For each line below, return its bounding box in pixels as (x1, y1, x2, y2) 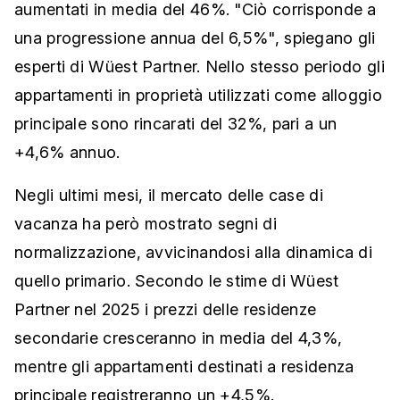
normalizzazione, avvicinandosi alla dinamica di (14, 243, 373, 262)
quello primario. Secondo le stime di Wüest (14, 271, 339, 290)
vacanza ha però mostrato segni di (14, 214, 277, 233)
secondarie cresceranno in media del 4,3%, (14, 329, 343, 347)
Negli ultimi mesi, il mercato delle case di (14, 186, 323, 204)
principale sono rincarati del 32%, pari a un (14, 114, 337, 133)
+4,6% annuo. (14, 143, 121, 162)
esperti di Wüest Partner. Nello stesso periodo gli (14, 57, 385, 76)
